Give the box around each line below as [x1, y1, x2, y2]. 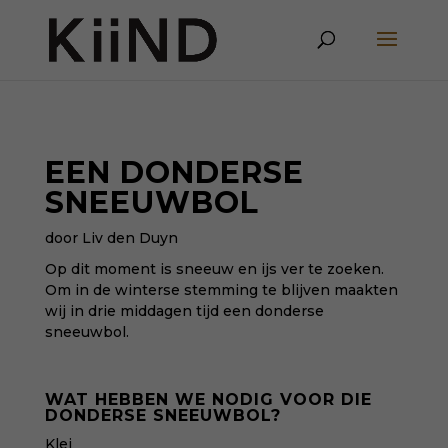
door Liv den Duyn [44, 229, 178, 247]
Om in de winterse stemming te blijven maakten [44, 281, 398, 299]
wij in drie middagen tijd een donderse [44, 302, 324, 320]
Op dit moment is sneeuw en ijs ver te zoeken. [44, 260, 384, 278]
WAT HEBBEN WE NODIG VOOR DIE [44, 390, 372, 409]
